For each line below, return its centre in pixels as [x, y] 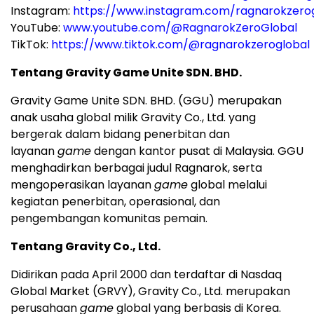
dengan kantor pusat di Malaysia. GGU [197, 151]
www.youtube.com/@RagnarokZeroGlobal [180, 27]
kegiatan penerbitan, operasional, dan [115, 201]
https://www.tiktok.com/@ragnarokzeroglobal [180, 44]
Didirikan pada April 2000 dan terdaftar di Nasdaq [146, 274]
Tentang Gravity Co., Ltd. [86, 246]
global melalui [227, 184]
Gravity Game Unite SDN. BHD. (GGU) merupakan [146, 100]
